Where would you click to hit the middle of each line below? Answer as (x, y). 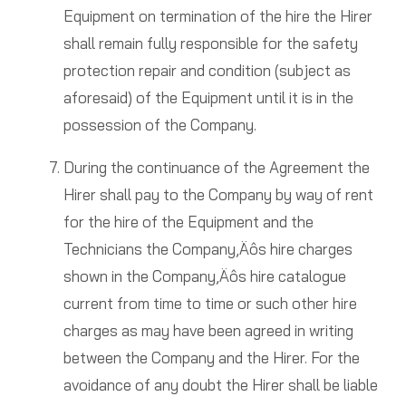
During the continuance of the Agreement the (216, 168)
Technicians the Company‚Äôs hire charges (208, 249)
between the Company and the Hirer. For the (211, 358)
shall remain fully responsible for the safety (210, 43)
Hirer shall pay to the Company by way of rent (218, 195)
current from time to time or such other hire (210, 304)
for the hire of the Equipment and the (188, 222)
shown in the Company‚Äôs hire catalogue (204, 276)
